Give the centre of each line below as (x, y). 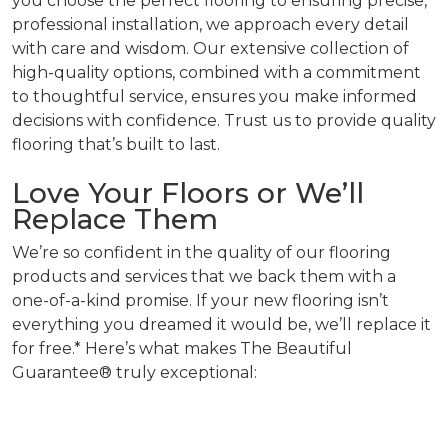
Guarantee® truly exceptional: (134, 372)
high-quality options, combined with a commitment (216, 72)
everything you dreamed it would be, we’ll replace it (221, 324)
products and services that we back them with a (204, 276)
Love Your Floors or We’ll (188, 193)
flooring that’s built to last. (116, 144)
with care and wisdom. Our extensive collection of (210, 48)
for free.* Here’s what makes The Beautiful (182, 348)
